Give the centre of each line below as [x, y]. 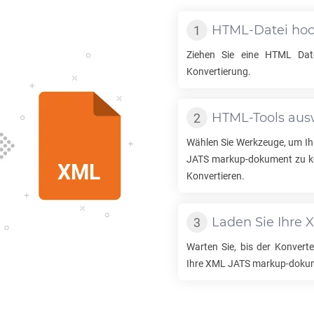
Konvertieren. [216, 176]
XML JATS [228, 264]
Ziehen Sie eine [226, 55]
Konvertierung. [219, 71]
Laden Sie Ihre [259, 222]
